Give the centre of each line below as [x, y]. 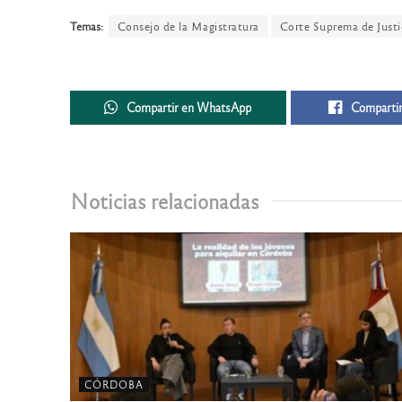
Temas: [86, 26]
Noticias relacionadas [164, 201]
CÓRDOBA [114, 385]
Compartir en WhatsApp [189, 108]
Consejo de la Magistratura [188, 26]
